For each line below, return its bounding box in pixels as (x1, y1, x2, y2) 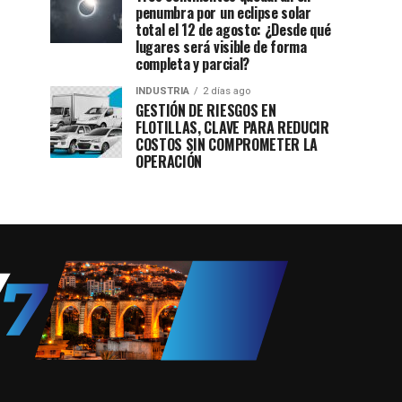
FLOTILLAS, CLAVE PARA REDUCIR (135, 117, 329, 139)
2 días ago (203, 85, 250, 98)
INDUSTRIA (135, 85, 189, 98)
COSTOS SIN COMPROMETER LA (135, 134, 318, 156)
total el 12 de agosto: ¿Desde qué (135, 19, 331, 41)
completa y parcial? (135, 53, 249, 75)
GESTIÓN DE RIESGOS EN (135, 100, 276, 122)
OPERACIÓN (135, 151, 203, 173)
